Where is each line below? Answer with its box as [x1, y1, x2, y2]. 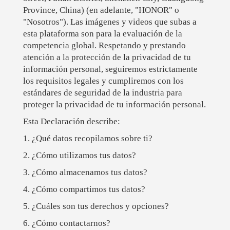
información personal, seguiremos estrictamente [23, 64, 198, 74]
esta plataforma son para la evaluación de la [23, 29, 182, 39]
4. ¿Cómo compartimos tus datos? [23, 184, 145, 195]
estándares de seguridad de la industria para [23, 88, 182, 98]
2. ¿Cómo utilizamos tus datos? [23, 150, 136, 161]
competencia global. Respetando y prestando [23, 41, 186, 51]
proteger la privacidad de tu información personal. [23, 100, 206, 110]
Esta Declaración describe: [23, 117, 120, 127]
